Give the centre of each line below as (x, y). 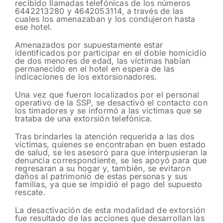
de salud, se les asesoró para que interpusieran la (111, 152)
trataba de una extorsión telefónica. (84, 118)
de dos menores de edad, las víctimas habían (103, 60)
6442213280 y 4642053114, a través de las (99, 11)
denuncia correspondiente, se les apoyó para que (111, 160)
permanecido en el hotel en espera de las (95, 68)
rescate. (30, 192)
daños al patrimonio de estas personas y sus (101, 176)
